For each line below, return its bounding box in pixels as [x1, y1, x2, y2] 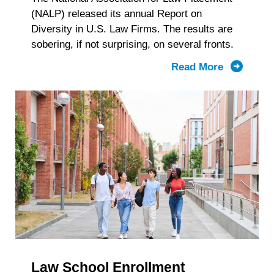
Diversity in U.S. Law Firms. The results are [31, 23, 232, 35]
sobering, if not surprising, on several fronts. [31, 38, 234, 50]
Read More [171, 61, 226, 73]
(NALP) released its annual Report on [31, 7, 202, 20]
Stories [226, 183, 261, 196]
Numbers [226, 138, 270, 150]
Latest [226, 76, 256, 89]
